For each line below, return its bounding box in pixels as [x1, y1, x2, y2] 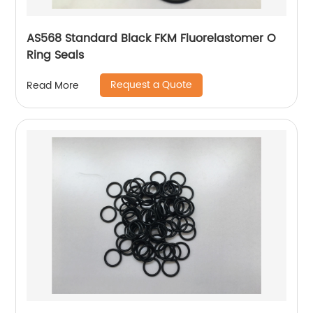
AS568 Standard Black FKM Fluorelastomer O [27, 29, 277, 48]
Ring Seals [27, 46, 85, 64]
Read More [27, 77, 80, 94]
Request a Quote [110, 77, 193, 93]
